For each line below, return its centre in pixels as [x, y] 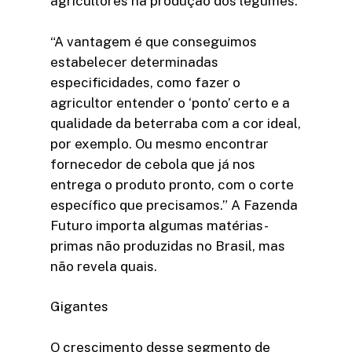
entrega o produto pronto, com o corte [172, 184]
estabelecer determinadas [134, 62]
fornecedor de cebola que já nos [153, 164]
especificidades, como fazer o [145, 82]
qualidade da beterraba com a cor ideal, [176, 123]
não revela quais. [104, 266]
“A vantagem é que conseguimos [154, 41]
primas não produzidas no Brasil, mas [168, 246]
